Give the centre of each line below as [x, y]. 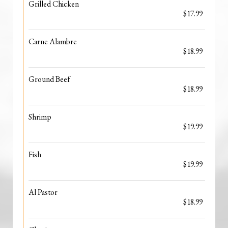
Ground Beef [49, 79]
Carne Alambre [53, 41]
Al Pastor [43, 192]
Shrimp [40, 117]
